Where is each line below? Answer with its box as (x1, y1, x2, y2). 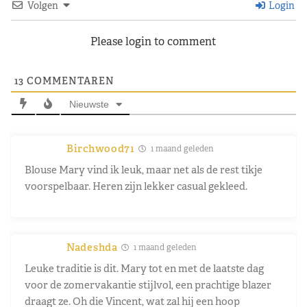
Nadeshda (66, 240, 118, 254)
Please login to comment (90, 34, 217, 49)
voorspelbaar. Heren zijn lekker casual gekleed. (25, 179, 247, 193)
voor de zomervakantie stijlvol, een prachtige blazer (25, 278, 271, 291)
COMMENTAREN (24, 74, 114, 87)
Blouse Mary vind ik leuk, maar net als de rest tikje (25, 162, 262, 176)
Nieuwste (69, 98, 109, 110)
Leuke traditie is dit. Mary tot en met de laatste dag (25, 261, 264, 275)
